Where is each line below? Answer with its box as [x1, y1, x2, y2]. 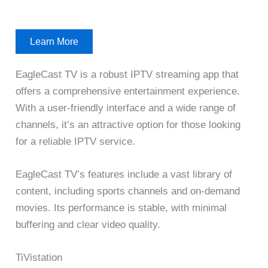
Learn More [30, 36, 79, 47]
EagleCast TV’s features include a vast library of [16, 169, 233, 181]
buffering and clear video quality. [16, 219, 161, 231]
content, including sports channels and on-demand [16, 185, 240, 197]
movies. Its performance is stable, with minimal [16, 202, 227, 214]
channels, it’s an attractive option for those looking [16, 118, 241, 130]
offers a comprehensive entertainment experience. [16, 85, 240, 97]
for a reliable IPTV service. [16, 135, 136, 147]
